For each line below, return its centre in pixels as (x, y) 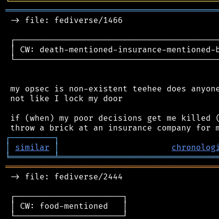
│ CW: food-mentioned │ (66, 206)
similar (32, 147)
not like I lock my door (64, 99)
